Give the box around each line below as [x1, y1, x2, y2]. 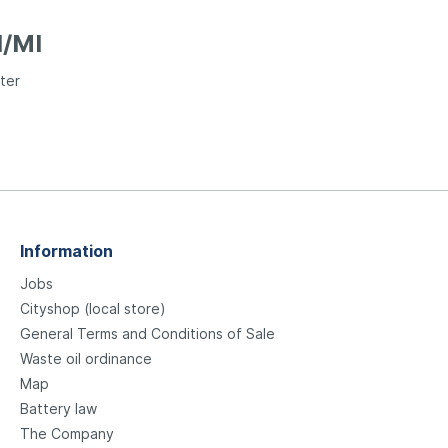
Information [20, 241, 113, 261]
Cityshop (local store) [20, 300, 166, 317]
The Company [20, 425, 114, 442]
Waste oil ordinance [20, 350, 152, 367]
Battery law [20, 400, 97, 417]
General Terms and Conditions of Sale [20, 325, 275, 342]
